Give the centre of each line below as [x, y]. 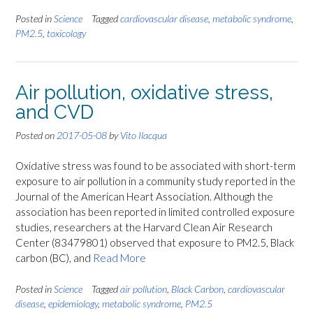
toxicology [66, 33]
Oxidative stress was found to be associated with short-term [155, 166]
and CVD [54, 112]
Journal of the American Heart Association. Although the [144, 197]
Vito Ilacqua [144, 135]
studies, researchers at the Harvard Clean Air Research [144, 227]
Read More [119, 258]
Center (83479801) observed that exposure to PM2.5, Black [155, 243]
